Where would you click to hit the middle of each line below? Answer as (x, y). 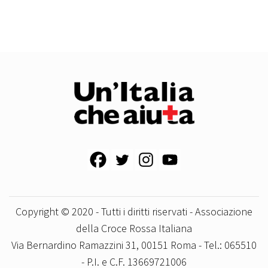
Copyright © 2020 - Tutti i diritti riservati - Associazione (134, 212)
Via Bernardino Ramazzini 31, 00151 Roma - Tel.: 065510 (134, 245)
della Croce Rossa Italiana (134, 229)
